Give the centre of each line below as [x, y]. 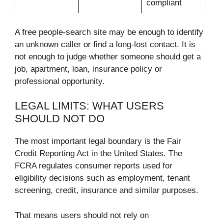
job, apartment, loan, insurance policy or [88, 69]
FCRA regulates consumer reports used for [94, 166]
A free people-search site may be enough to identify [109, 32]
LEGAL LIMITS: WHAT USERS [89, 106]
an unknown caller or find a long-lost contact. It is [105, 44]
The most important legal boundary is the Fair [98, 141]
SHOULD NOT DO [60, 119]
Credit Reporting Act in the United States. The [98, 154]
